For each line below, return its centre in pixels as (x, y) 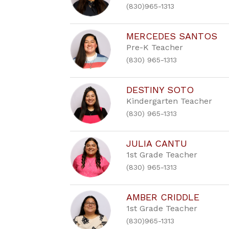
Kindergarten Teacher (169, 101)
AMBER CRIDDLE (163, 197)
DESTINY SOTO (160, 90)
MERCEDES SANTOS (172, 36)
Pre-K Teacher (155, 47)
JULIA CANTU (157, 143)
